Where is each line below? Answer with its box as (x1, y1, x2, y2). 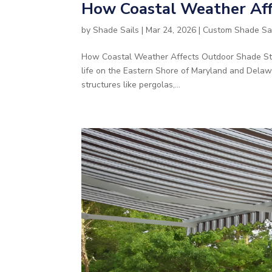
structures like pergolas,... (81, 79, 181, 91)
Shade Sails (93, 24, 140, 36)
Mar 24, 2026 (146, 24, 197, 36)
